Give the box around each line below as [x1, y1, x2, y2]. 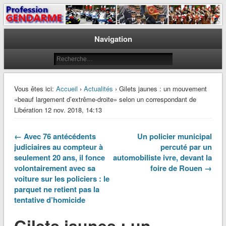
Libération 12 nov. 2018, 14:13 [14, 105, 102, 115]
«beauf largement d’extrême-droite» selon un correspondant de [14, 94, 196, 104]
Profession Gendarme [4, 10, 152, 31]
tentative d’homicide [14, 194, 85, 206]
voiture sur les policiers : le [14, 173, 109, 185]
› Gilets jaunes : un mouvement [112, 84, 207, 94]
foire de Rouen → [150, 162, 212, 174]
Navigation [94, 33, 132, 45]
